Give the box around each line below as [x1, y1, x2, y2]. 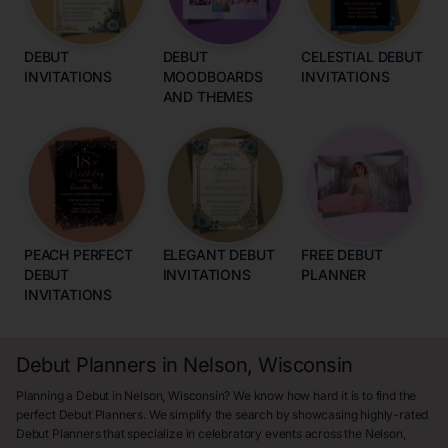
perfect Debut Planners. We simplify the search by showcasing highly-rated [16, 407, 429, 423]
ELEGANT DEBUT [162, 246, 275, 264]
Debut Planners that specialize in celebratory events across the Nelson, [16, 426, 406, 442]
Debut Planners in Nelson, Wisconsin [16, 353, 353, 378]
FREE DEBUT [301, 246, 383, 264]
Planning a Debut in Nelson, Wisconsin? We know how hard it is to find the [16, 388, 417, 404]
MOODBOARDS [162, 67, 263, 85]
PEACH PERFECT [24, 246, 133, 264]
